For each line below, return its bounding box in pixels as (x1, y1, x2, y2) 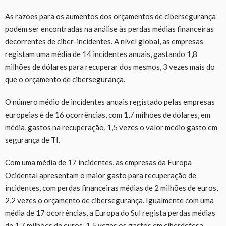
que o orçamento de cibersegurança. (5, 74, 125, 84)
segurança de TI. (5, 135, 60, 144)
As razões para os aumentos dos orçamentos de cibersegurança (5, 11, 216, 21)
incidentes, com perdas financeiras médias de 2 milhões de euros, (5, 183, 218, 192)
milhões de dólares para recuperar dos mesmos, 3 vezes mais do (5, 62, 215, 71)
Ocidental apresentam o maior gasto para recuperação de (5, 170, 196, 180)
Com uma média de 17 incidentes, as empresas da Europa (5, 157, 192, 167)
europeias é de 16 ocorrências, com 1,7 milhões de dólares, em (5, 109, 210, 119)
